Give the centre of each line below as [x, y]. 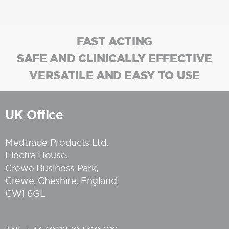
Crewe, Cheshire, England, [62, 181]
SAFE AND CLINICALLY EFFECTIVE [114, 58]
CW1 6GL [25, 193]
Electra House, [37, 155]
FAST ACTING [114, 41]
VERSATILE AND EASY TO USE [114, 75]
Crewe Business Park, [52, 168]
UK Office [34, 115]
